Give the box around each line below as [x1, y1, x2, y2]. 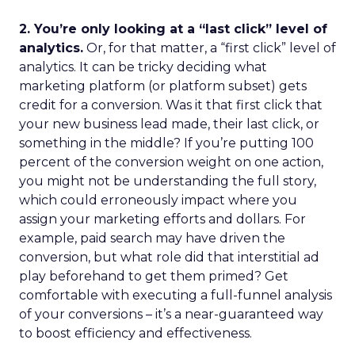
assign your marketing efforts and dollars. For [19, 212, 306, 227]
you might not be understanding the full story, [19, 174, 316, 189]
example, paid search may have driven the [19, 231, 285, 246]
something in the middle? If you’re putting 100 [19, 136, 314, 151]
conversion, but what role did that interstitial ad [19, 250, 319, 265]
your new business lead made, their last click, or [19, 116, 319, 132]
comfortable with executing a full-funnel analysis [19, 288, 332, 303]
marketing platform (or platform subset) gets [19, 78, 307, 94]
